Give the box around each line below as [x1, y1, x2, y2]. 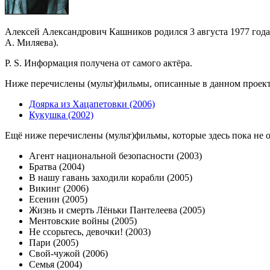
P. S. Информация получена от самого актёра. [5, 58, 192, 69]
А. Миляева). [5, 37, 58, 48]
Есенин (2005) [29, 194, 87, 205]
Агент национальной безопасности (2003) [29, 151, 202, 162]
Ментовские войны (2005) [29, 216, 137, 227]
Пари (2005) [29, 237, 78, 248]
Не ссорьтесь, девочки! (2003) [29, 227, 151, 237]
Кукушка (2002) [29, 110, 93, 121]
